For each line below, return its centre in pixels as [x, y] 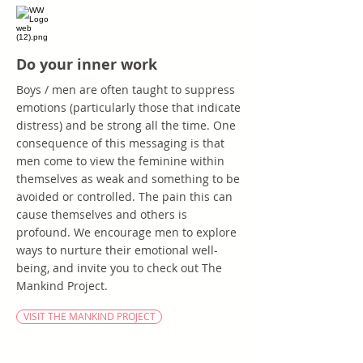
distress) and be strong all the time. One [126, 125]
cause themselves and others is [102, 214]
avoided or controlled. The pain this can [124, 196]
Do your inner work [87, 64]
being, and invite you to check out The [119, 268]
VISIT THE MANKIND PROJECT [89, 316]
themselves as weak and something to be [128, 179]
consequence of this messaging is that [120, 143]
